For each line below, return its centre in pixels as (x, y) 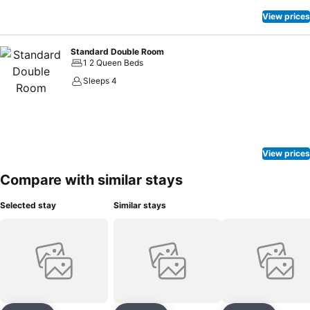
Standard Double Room (117, 52)
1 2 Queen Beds (113, 63)
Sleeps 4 (100, 81)
